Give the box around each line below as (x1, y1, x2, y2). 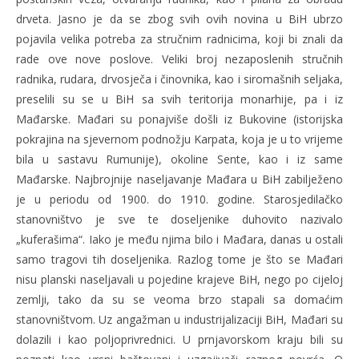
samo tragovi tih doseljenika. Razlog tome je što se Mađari (16, 251, 343, 267)
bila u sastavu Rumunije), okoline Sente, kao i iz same (16, 151, 343, 167)
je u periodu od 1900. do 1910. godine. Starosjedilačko (16, 191, 343, 207)
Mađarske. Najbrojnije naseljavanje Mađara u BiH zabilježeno (16, 171, 343, 187)
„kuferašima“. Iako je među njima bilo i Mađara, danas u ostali (16, 231, 343, 247)
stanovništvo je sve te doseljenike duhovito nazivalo (16, 211, 343, 227)
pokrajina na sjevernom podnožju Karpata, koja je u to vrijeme (16, 131, 343, 147)
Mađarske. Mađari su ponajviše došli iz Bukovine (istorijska (16, 111, 343, 127)
